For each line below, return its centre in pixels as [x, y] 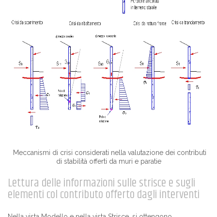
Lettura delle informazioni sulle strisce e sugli [101, 183]
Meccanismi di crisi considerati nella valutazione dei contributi [108, 152]
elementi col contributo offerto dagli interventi [103, 194]
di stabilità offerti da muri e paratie [108, 161]
